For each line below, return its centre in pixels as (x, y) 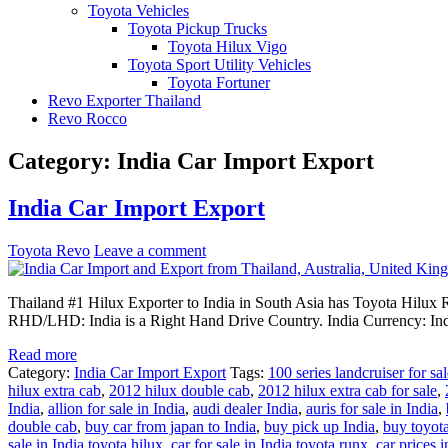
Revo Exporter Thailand (124, 100)
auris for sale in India (372, 408)
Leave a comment (150, 250)
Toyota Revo (49, 250)
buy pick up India (319, 426)
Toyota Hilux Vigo (227, 46)
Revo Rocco (87, 118)
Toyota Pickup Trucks (197, 28)
